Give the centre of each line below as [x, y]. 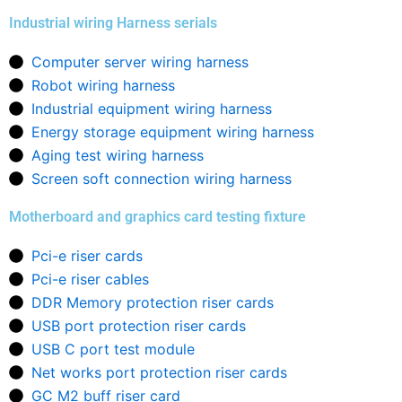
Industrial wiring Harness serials [113, 23]
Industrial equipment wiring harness [152, 109]
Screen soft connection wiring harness [162, 179]
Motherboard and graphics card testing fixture [157, 217]
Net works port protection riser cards [159, 372]
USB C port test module [113, 349]
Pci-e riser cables [90, 279]
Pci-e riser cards [87, 256]
